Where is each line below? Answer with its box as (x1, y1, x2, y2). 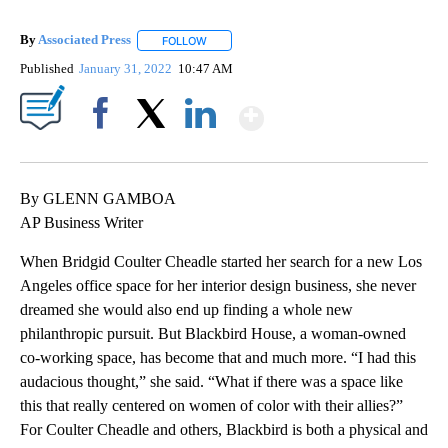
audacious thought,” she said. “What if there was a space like (20, 372, 403, 390)
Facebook (77, 139, 132, 155)
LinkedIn (177, 139, 224, 155)
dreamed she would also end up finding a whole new (20, 300, 353, 318)
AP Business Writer (20, 213, 143, 231)
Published (20, 60, 74, 76)
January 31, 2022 (79, 60, 176, 76)
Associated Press (38, 32, 131, 48)
